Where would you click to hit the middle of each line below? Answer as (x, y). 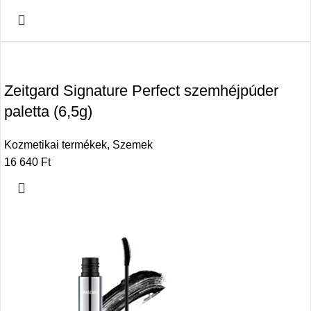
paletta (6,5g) (48, 112)
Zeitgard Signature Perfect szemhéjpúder (141, 91)
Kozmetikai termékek (56, 145)
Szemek (133, 145)
